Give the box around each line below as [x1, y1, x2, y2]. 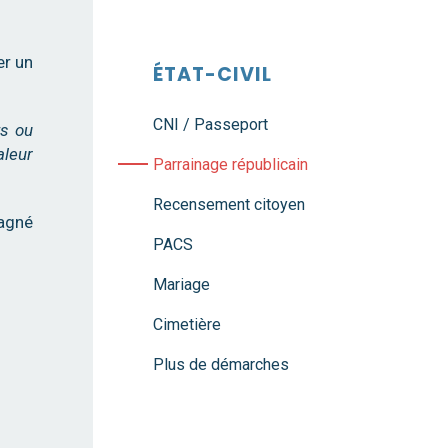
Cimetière [153, 315, 221, 334]
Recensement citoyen [153, 195, 305, 214]
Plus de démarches [153, 355, 289, 374]
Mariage [153, 275, 210, 294]
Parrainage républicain [153, 155, 308, 174]
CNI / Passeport [153, 115, 268, 134]
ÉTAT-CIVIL [153, 61, 272, 88]
